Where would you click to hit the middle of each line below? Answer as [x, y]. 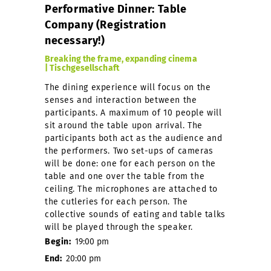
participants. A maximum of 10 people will [133, 113]
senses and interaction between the [121, 100]
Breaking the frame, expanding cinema [121, 59]
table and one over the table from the [125, 176]
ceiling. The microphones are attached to [132, 189]
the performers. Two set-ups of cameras [129, 151]
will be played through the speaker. [119, 227]
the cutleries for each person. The [116, 201]
